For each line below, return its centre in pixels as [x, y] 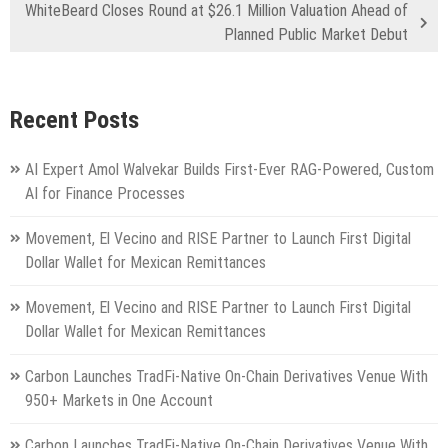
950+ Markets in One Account [119, 401]
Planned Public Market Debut [316, 35]
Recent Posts [74, 120]
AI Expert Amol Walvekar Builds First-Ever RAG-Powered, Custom [229, 170]
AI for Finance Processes [105, 194]
